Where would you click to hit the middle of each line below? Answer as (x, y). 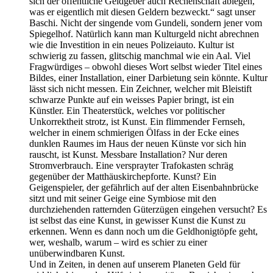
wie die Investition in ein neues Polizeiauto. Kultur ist (132, 44)
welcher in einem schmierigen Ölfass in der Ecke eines (134, 132)
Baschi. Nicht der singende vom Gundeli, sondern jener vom (146, 23)
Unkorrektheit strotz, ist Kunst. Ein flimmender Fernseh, (137, 121)
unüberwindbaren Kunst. (77, 253)
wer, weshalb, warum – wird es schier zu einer (118, 242)
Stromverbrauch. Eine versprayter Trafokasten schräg (131, 165)
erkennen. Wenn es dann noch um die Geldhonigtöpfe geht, (144, 231)
